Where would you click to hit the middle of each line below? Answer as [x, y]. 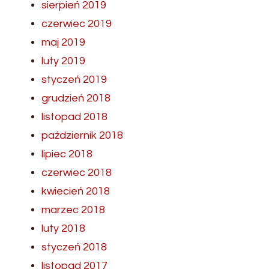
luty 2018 [63, 228]
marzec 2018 [73, 210]
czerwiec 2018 [77, 172]
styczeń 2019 [74, 79]
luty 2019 [63, 61]
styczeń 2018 [74, 247]
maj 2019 [63, 42]
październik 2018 [82, 135]
